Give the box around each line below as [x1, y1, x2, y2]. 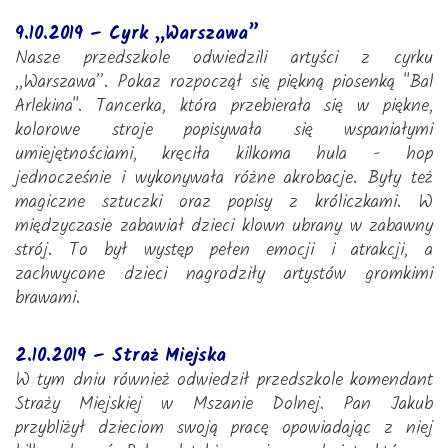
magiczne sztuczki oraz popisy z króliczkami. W [15, 188, 433, 217]
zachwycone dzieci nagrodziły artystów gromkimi [15, 260, 433, 289]
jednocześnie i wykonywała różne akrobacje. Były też [15, 164, 433, 193]
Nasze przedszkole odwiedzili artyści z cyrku [15, 44, 433, 73]
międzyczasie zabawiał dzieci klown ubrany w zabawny [15, 212, 433, 241]
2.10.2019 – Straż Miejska [15, 342, 226, 371]
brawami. [15, 284, 80, 313]
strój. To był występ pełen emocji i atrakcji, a [15, 236, 433, 265]
